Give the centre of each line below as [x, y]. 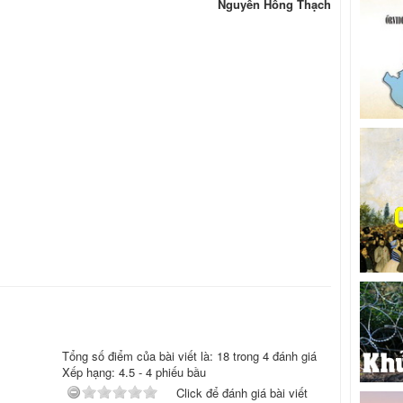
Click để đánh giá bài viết [242, 392]
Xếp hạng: [90, 372]
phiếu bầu [179, 372]
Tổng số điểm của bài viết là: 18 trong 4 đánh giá [189, 355]
